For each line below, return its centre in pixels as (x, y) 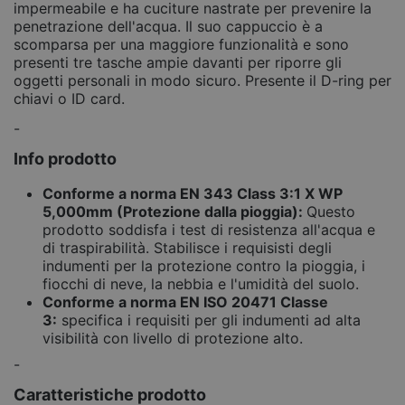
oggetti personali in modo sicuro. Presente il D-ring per (202, 81)
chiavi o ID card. (69, 99)
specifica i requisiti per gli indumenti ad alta (209, 320)
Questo (331, 211)
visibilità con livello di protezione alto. (173, 338)
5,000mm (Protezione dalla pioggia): (174, 211)
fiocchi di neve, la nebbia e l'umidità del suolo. (201, 283)
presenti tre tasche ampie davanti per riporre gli (178, 63)
